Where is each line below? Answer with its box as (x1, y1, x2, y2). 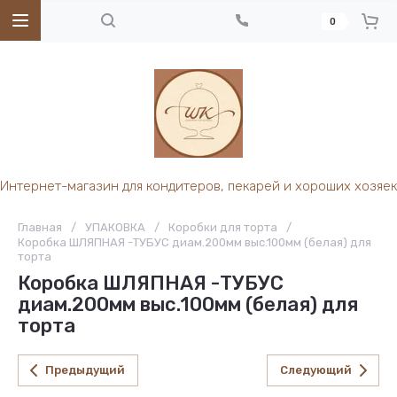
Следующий (280, 363, 352, 377)
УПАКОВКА (85, 221, 145, 234)
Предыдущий (45, 363, 125, 377)
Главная (18, 221, 62, 234)
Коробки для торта (168, 221, 277, 234)
